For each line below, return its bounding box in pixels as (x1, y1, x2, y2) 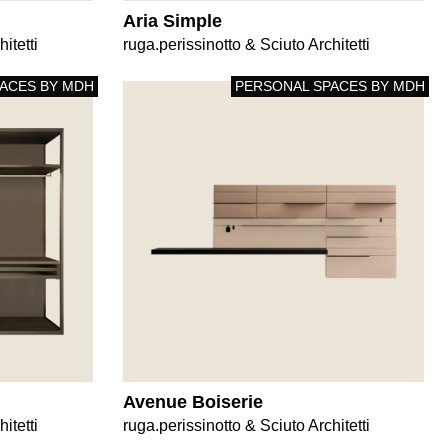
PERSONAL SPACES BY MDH (235, 77, 425, 94)
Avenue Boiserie (122, 392, 263, 412)
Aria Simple (122, 10, 222, 31)
